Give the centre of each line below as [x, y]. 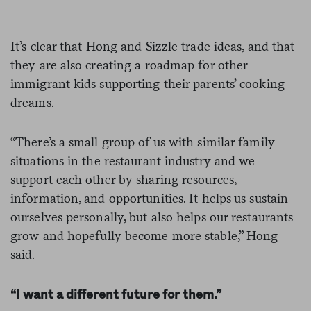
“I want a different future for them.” [116, 295]
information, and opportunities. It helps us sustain [150, 198]
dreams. [32, 102]
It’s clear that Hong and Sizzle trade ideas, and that [153, 46]
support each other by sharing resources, [124, 179]
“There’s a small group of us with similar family [143, 142]
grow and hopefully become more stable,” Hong [144, 235]
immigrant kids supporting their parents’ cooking [148, 83]
